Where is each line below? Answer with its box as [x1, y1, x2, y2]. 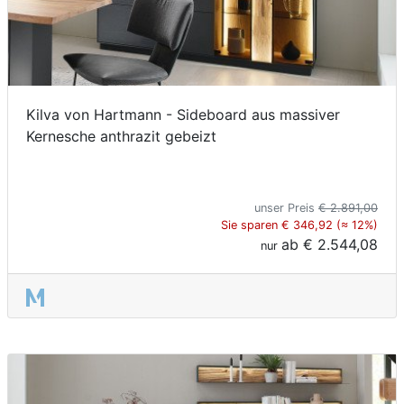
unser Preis [254, 201, 318, 216]
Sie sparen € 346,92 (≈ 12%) [221, 218, 378, 233]
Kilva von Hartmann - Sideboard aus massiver [26, 106, 340, 124]
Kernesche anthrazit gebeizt [26, 127, 216, 146]
